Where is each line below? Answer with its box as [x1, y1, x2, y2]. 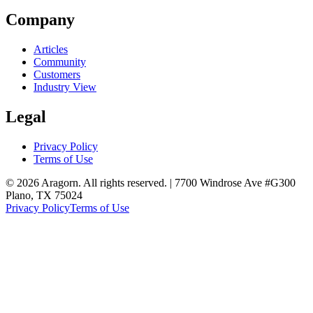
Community [34, 55, 86, 68]
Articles [34, 43, 68, 55]
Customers [34, 68, 80, 80]
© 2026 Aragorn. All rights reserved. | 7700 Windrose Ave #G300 [6, 176, 296, 189]
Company [6, 10, 75, 29]
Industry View [34, 80, 96, 93]
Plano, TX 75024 [6, 189, 82, 201]
